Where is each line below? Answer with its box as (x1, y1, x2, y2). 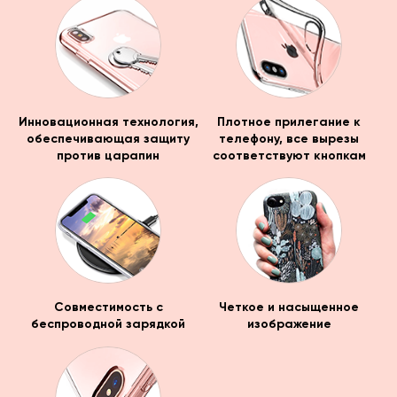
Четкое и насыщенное (219, 300, 359, 315)
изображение (246, 316, 331, 332)
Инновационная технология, (18, 113, 198, 129)
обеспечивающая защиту (27, 130, 190, 146)
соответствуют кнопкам (212, 147, 366, 163)
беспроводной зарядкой (31, 316, 185, 332)
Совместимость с (53, 300, 163, 315)
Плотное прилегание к (217, 113, 361, 129)
